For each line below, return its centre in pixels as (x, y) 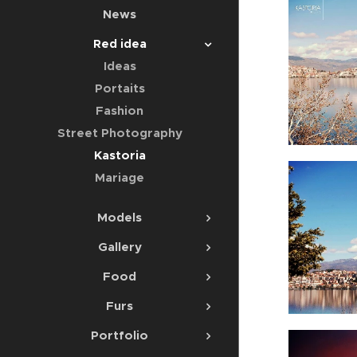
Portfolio (120, 335)
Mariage (120, 177)
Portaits (120, 88)
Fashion (120, 110)
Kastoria (120, 155)
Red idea (120, 43)
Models (120, 217)
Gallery (120, 246)
